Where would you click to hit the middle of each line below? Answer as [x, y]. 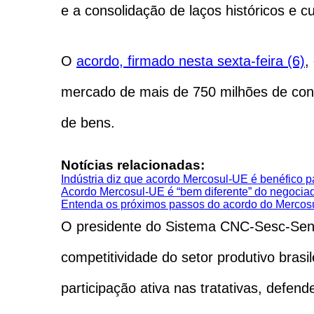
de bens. [88, 122]
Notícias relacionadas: [133, 165]
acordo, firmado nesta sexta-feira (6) [191, 61]
